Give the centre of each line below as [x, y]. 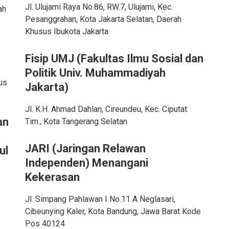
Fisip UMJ [51, 59]
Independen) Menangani [86, 163]
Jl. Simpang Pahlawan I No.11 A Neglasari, [100, 199]
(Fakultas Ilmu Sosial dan [140, 59]
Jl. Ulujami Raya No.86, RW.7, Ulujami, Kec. [99, 7]
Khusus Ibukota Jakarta [66, 31]
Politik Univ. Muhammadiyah [95, 73]
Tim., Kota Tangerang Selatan [76, 121]
